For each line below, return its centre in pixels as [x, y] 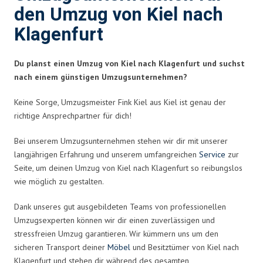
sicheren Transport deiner [61, 247]
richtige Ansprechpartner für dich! [73, 115]
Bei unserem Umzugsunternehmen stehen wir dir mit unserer [121, 141]
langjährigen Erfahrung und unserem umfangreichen [107, 154]
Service [212, 154]
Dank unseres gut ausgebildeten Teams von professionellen [120, 206]
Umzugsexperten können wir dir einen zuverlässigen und [114, 220]
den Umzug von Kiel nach [119, 15]
